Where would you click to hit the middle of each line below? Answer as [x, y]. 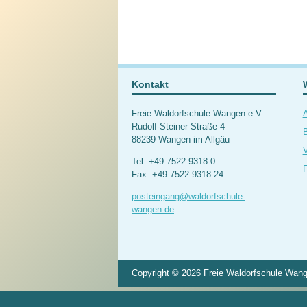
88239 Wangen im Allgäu [181, 139]
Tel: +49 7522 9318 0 [173, 161]
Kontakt [150, 84]
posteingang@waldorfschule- [188, 196]
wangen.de [153, 209]
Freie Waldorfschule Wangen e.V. [198, 113]
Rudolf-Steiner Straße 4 [178, 126]
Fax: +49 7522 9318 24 [177, 174]
